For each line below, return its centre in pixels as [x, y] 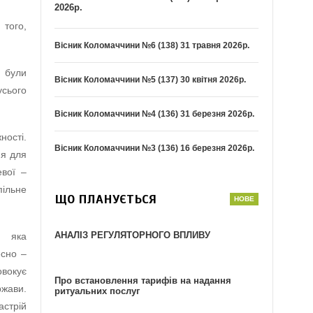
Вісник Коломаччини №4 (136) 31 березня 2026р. [155, 114]
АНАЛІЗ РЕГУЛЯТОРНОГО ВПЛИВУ [133, 235]
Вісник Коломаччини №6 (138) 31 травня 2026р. [152, 46]
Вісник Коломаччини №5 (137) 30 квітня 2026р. [151, 80]
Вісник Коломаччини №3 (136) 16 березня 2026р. [155, 148]
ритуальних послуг [97, 291]
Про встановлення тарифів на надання [143, 281]
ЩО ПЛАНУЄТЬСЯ [106, 199]
